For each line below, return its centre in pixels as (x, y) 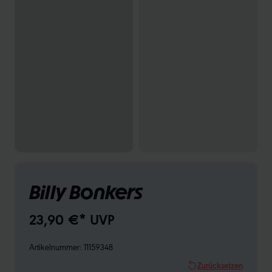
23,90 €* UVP (72, 219)
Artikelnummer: (56, 246)
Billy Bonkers (86, 192)
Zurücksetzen (220, 265)
